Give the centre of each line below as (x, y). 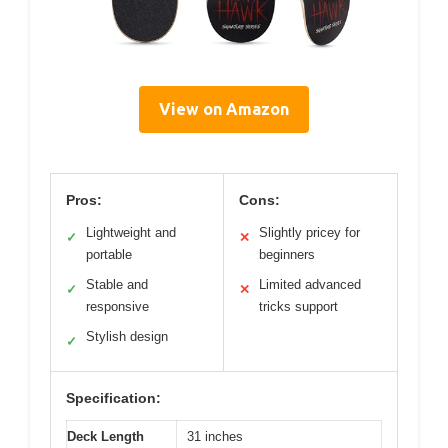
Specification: (113, 398)
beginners (287, 255)
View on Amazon (224, 109)
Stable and (117, 285)
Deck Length (105, 437)
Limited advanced (310, 285)
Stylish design (127, 337)
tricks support (298, 307)
